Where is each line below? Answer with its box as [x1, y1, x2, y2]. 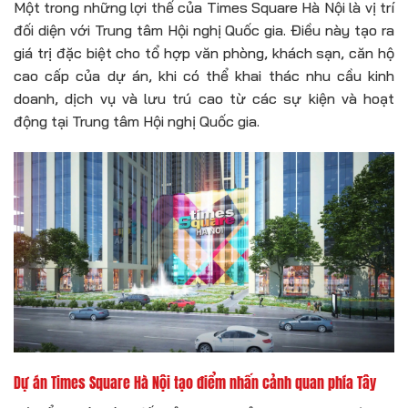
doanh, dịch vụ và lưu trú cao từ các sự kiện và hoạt [14, 89, 394, 108]
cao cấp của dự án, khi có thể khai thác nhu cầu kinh [14, 66, 394, 86]
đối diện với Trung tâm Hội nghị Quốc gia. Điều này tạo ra [14, 21, 394, 40]
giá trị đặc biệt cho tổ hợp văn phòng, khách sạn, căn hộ [14, 44, 394, 63]
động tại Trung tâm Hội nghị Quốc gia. [14, 112, 260, 131]
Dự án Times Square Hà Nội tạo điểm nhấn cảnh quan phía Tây [14, 371, 376, 393]
